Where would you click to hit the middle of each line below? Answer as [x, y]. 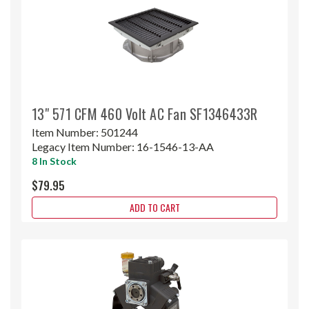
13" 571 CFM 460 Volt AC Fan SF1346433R [145, 113]
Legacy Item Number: [84, 146]
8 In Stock [54, 161]
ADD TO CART [154, 207]
